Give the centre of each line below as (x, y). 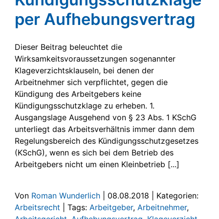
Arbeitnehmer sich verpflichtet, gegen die (91, 82)
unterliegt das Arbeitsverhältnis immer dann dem (105, 129)
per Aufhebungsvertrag (105, 19)
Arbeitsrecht (37, 207)
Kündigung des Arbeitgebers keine (78, 94)
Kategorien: (177, 195)
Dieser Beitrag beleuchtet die (68, 47)
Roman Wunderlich (66, 195)
